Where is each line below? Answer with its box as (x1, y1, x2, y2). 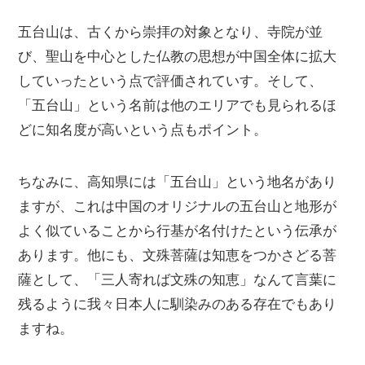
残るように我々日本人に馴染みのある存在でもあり (18, 296, 337, 312)
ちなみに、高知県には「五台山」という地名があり (18, 174, 337, 190)
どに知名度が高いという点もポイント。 (18, 121, 268, 138)
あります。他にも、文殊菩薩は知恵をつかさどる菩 (18, 247, 337, 263)
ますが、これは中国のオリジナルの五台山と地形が (18, 198, 337, 214)
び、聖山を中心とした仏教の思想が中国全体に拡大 (18, 48, 337, 64)
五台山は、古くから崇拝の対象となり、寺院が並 (18, 24, 323, 40)
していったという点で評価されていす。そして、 (18, 73, 323, 89)
